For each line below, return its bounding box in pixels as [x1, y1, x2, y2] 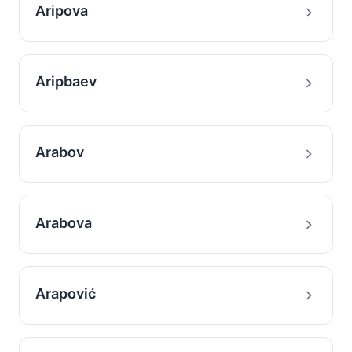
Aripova [35, 2, 88, 19]
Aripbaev [35, 73, 97, 90]
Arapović [35, 285, 96, 302]
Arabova [35, 214, 92, 231]
